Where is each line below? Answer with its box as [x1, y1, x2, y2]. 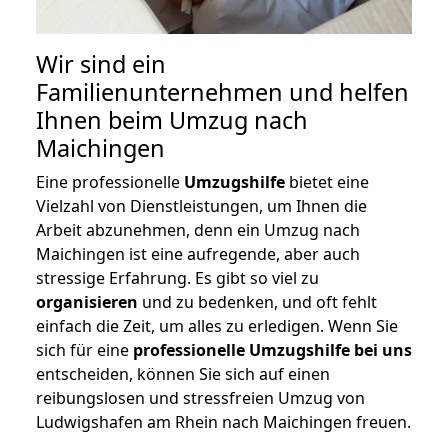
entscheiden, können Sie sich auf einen [36, 363, 330, 386]
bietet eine [285, 171, 369, 194]
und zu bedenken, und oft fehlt [138, 291, 377, 314]
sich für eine [36, 339, 133, 362]
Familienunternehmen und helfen [36, 76, 409, 109]
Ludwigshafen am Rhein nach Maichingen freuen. [36, 411, 411, 434]
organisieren [36, 291, 138, 314]
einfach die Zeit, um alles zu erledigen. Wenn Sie [36, 315, 398, 338]
